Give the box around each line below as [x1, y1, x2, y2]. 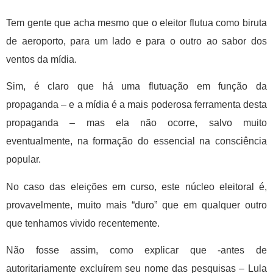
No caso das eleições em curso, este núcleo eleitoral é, [6, 181, 267, 192]
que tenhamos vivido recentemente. [6, 218, 160, 229]
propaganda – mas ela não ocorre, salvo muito [6, 118, 267, 129]
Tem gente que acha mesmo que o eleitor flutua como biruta [6, 17, 267, 28]
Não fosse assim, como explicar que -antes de [6, 245, 267, 256]
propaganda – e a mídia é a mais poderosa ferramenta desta [6, 99, 267, 110]
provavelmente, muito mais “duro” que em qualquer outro [6, 199, 267, 210]
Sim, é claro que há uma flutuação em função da [6, 81, 267, 92]
